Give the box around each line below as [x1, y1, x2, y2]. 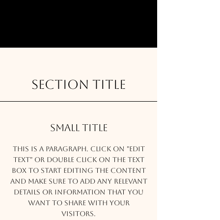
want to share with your [27, 198, 130, 207]
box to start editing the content [11, 166, 146, 174]
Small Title [50, 121, 108, 134]
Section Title [31, 77, 126, 92]
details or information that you [14, 188, 143, 196]
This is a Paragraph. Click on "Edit [12, 144, 145, 153]
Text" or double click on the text [13, 155, 144, 164]
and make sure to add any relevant [10, 177, 147, 185]
